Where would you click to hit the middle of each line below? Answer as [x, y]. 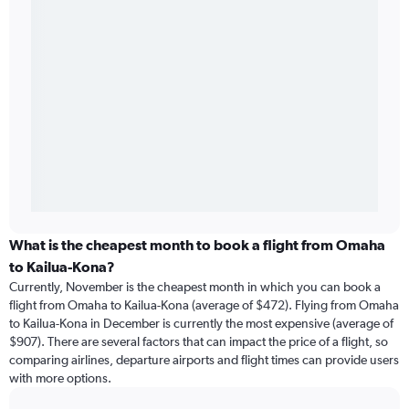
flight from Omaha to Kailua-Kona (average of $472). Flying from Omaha [204, 305]
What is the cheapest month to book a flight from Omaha [197, 245]
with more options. [60, 378]
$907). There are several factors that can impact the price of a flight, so [199, 342]
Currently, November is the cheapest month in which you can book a [195, 287]
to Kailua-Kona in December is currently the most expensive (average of [201, 324]
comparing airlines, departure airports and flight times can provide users [204, 360]
